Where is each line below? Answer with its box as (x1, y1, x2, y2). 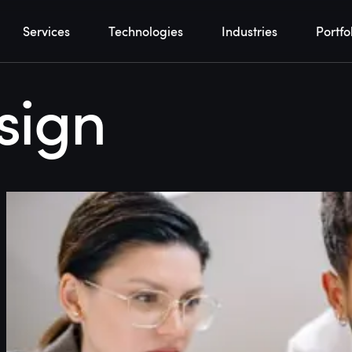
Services (23, 22, 70, 40)
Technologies (108, 22, 183, 40)
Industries (222, 22, 277, 40)
